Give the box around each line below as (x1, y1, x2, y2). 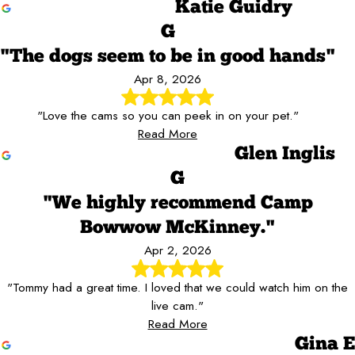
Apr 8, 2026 (134, 70, 201, 89)
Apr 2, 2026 (143, 241, 212, 260)
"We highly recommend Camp (42, 194, 313, 214)
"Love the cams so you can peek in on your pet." (36, 106, 299, 125)
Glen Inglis (235, 145, 335, 165)
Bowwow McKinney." (80, 219, 275, 239)
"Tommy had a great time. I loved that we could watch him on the (7, 277, 348, 296)
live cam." (151, 296, 204, 315)
